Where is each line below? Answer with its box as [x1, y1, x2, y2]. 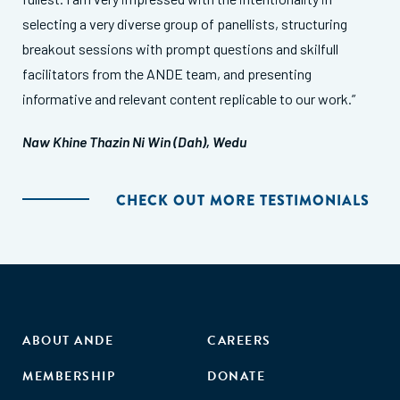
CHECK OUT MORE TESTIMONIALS [116, 189, 370, 211]
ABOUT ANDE [22, 330, 113, 350]
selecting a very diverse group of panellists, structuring [22, 14, 347, 32]
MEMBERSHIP [22, 366, 115, 386]
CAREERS [207, 330, 271, 350]
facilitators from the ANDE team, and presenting [22, 64, 312, 82]
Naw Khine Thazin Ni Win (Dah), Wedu [22, 132, 249, 150]
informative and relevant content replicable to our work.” [22, 89, 355, 107]
